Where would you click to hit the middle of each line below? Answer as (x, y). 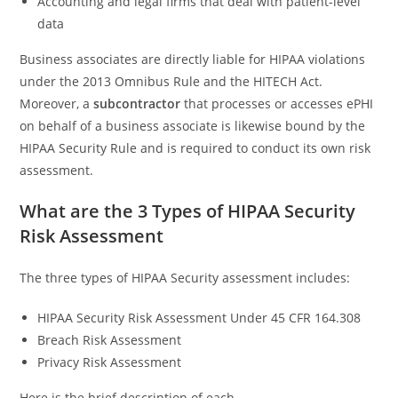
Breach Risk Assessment (110, 340)
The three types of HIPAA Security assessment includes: (185, 278)
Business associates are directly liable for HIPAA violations (193, 59)
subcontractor (137, 103)
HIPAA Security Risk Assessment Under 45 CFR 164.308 (201, 318)
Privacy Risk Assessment (110, 362)
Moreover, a (57, 103)
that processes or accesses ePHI (277, 103)
